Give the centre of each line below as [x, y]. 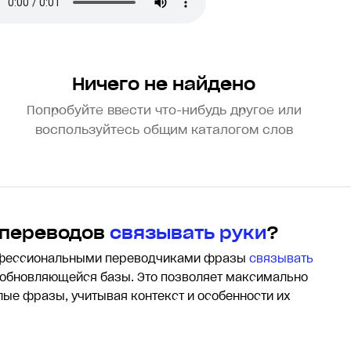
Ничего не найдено [164, 84]
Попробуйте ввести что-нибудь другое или [164, 110]
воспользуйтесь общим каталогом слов [164, 130]
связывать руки [188, 233]
